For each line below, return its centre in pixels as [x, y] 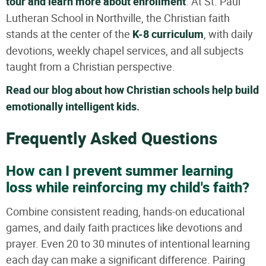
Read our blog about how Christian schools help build [132, 90]
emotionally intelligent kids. [73, 107]
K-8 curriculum [167, 34]
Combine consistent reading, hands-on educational [125, 211]
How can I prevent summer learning [120, 171]
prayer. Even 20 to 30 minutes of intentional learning [128, 243]
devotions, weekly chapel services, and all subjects [125, 50]
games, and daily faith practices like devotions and [124, 227]
